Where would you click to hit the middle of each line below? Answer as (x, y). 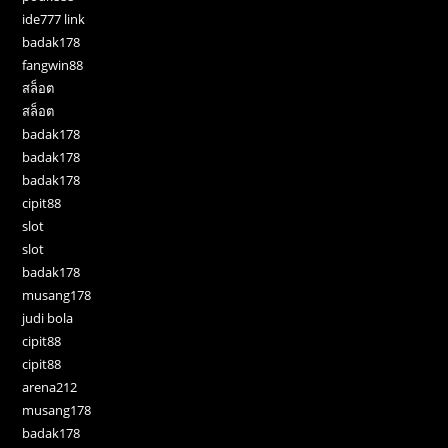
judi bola (48, 318)
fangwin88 (53, 65)
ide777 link (54, 19)
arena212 (50, 387)
